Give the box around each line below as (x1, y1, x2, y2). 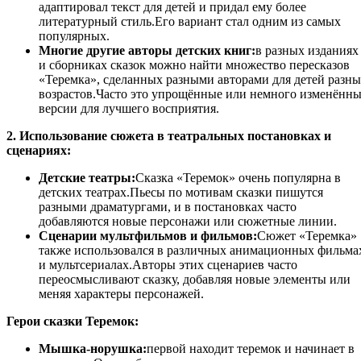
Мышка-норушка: (39, 341, 147, 355)
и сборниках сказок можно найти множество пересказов (39, 57, 350, 72)
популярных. (39, 28, 110, 43)
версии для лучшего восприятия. (39, 101, 219, 115)
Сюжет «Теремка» (257, 228, 357, 243)
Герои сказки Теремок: (6, 313, 139, 328)
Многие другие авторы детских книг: (39, 43, 255, 57)
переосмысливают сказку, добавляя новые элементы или (39, 272, 351, 286)
